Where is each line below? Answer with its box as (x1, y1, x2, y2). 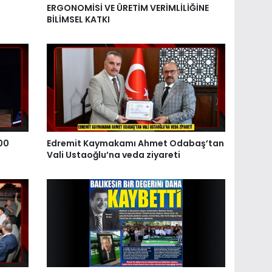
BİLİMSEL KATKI (47, 13, 110, 25)
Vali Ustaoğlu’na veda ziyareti (47, 148, 185, 161)
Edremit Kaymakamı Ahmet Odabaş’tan (47, 137, 225, 149)
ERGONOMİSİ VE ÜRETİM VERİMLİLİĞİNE (47, 1, 209, 14)
